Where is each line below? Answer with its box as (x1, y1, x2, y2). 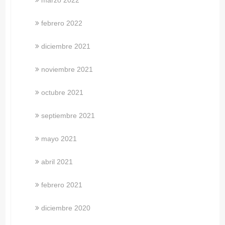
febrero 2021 (41, 180, 83, 189)
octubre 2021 (41, 88, 84, 96)
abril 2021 (41, 157, 73, 166)
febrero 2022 (41, 19, 83, 27)
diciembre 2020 (41, 203, 91, 212)
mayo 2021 (41, 134, 77, 143)
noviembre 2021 (41, 65, 93, 73)
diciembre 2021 (41, 42, 91, 50)
